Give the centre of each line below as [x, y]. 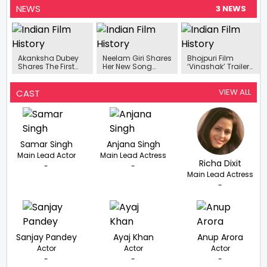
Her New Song [127, 66]
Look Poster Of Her [49, 75]
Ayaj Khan [133, 237]
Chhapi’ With [126, 83]
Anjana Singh [133, 144]
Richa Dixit [221, 163]
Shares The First [46, 66]
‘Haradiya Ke [125, 75]
